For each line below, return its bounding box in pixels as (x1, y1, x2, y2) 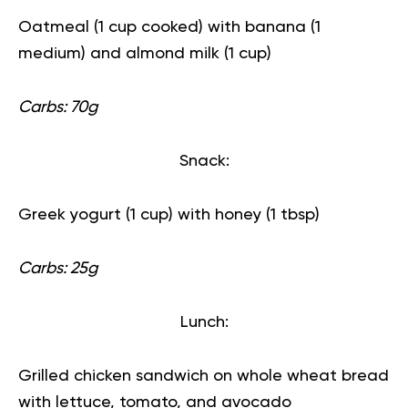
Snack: (178, 152, 229, 169)
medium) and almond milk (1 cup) (18, 45, 271, 62)
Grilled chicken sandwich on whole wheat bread (18, 367, 389, 384)
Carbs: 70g (18, 98, 97, 116)
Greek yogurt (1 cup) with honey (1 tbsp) (18, 206, 320, 223)
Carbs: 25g (18, 260, 97, 277)
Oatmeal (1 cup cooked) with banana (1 (18, 18, 321, 36)
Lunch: (179, 313, 229, 331)
